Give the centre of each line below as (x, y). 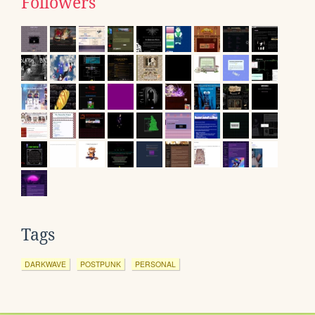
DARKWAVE (45, 264)
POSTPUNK (101, 264)
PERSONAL (155, 264)
